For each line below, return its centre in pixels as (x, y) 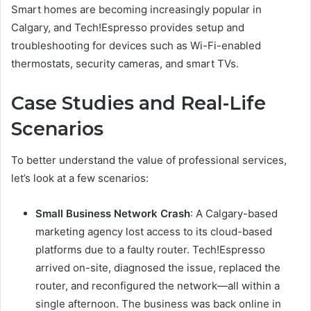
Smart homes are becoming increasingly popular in (136, 10)
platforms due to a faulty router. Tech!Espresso (150, 249)
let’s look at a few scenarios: (80, 178)
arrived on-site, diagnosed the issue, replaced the (158, 267)
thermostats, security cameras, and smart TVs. (125, 64)
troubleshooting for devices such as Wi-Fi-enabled (136, 46)
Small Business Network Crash (113, 213)
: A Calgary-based (234, 213)
